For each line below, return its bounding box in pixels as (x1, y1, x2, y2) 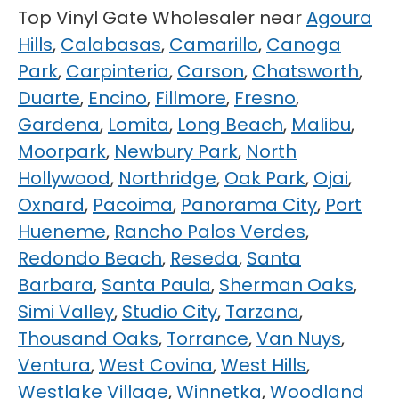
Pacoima (93, 192, 173, 217)
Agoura (306, 5, 372, 30)
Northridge (118, 166, 216, 191)
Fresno (234, 85, 296, 110)
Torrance (167, 326, 248, 351)
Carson (177, 59, 244, 84)
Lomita (108, 112, 169, 137)
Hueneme (18, 219, 106, 244)
